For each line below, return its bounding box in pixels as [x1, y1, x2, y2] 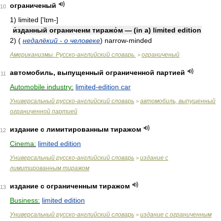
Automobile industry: [10, 83, 74, 91]
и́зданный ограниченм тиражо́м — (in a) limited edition [13, 26, 201, 34]
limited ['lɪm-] [18, 16, 58, 24]
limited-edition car [75, 83, 131, 91]
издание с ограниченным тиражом [10, 182, 130, 190]
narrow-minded [103, 37, 152, 44]
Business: [10, 196, 40, 204]
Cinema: [10, 140, 36, 147]
